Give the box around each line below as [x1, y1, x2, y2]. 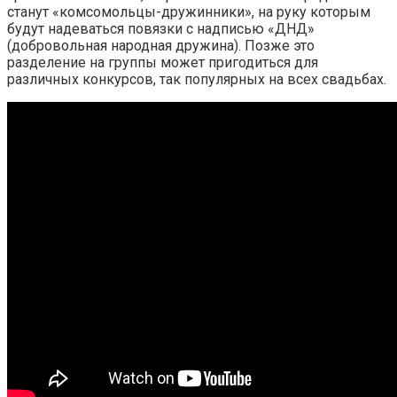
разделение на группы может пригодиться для [7, 54, 318, 72]
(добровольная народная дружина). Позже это [7, 37, 315, 55]
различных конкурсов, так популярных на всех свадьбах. [7, 71, 386, 89]
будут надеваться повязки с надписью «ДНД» [7, 20, 315, 38]
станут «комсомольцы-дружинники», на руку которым [7, 4, 370, 21]
